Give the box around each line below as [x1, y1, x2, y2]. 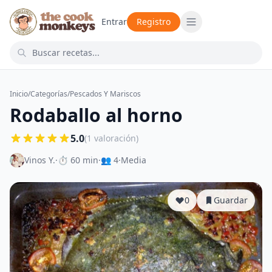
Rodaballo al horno [10, 103, 183, 127]
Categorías [30, 89, 67, 99]
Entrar [101, 16, 127, 27]
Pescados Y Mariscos [70, 89, 141, 99]
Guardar [214, 194, 248, 206]
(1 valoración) [84, 132, 138, 144]
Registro [137, 16, 171, 27]
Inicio [10, 89, 28, 99]
